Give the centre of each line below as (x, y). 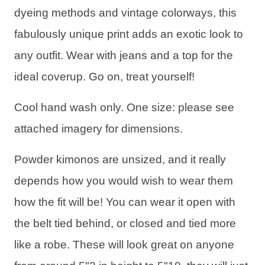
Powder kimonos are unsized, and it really (120, 160)
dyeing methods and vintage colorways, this (125, 13)
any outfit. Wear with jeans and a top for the (124, 56)
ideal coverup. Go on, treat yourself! (104, 77)
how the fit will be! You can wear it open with (125, 202)
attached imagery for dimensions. (98, 129)
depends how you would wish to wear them (124, 181)
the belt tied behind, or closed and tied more (125, 224)
